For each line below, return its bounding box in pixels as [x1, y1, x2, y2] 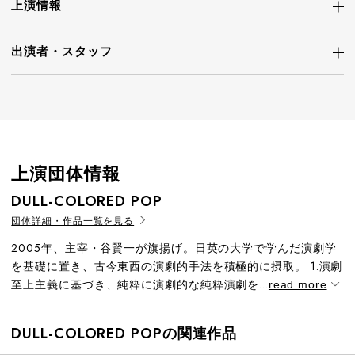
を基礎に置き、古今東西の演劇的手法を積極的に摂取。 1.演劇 [11, 258, 343, 274]
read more [268, 278, 327, 291]
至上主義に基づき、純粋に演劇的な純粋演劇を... [11, 277, 269, 292]
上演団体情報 [11, 161, 120, 186]
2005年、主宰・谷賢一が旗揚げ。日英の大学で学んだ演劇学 [11, 240, 337, 256]
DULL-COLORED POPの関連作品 [11, 323, 238, 344]
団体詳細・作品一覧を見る [11, 214, 135, 228]
